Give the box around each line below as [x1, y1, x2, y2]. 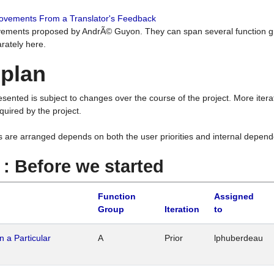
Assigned [214, 191, 254, 202]
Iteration [165, 204, 199, 215]
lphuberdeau [214, 233, 263, 243]
